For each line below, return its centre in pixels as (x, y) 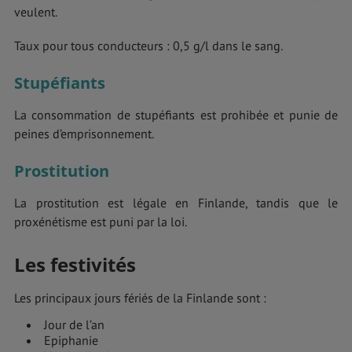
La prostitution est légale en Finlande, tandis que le (176, 203)
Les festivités (75, 265)
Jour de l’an (74, 325)
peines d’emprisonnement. (84, 134)
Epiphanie (71, 341)
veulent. (36, 12)
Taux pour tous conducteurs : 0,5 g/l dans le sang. (148, 46)
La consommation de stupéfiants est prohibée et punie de (176, 115)
